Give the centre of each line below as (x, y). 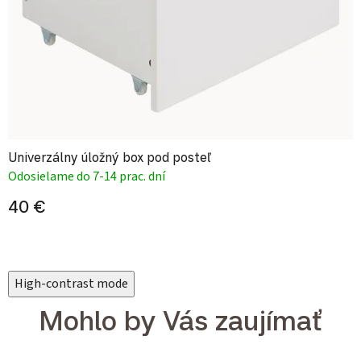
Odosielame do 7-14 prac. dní (87, 176)
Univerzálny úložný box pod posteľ (110, 157)
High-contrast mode (71, 284)
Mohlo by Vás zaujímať (180, 320)
